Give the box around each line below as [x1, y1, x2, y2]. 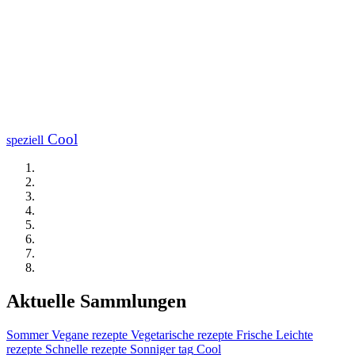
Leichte [276, 327, 313, 342]
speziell [6, 132, 44, 147]
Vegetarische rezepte [131, 327, 233, 342]
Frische [236, 327, 273, 342]
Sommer [6, 327, 48, 342]
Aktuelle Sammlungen [6, 290, 186, 311]
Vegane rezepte [52, 327, 128, 342]
